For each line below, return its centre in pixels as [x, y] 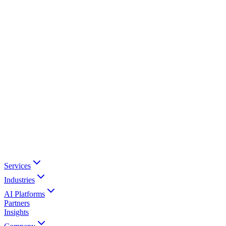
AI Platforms [24, 194]
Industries [19, 180]
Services [17, 166]
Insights [16, 212]
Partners [17, 203]
